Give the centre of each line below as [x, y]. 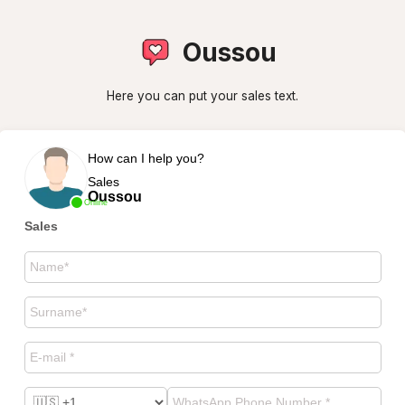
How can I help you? [146, 158]
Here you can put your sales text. [202, 96]
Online [95, 202]
